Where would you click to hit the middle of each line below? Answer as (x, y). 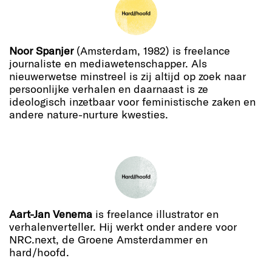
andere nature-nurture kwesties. (89, 114)
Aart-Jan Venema (51, 214)
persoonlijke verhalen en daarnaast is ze (109, 89)
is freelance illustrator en (155, 214)
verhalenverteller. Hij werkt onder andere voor (123, 227)
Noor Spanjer (41, 51)
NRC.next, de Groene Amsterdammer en (108, 240)
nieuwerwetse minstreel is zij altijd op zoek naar (127, 76)
